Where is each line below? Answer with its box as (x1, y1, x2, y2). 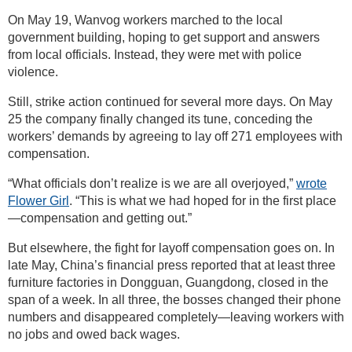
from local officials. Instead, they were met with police (8, 47, 302, 61)
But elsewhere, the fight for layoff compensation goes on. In (8, 240, 335, 255)
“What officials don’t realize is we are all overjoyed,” (8, 176, 296, 190)
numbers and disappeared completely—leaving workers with (8, 310, 344, 324)
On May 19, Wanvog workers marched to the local (8, 13, 283, 27)
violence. (8, 64, 58, 79)
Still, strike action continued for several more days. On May (8, 94, 332, 108)
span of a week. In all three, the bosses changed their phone (8, 292, 341, 306)
